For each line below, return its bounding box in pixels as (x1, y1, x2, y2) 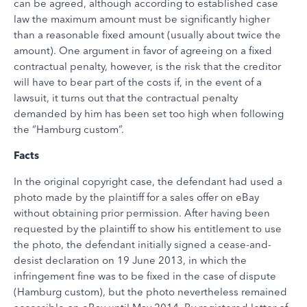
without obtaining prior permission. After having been (14, 206, 270, 219)
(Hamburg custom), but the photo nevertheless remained (14, 285, 287, 298)
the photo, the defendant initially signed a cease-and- (14, 238, 271, 251)
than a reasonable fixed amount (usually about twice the (14, 28, 281, 41)
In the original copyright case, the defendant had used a (14, 175, 282, 188)
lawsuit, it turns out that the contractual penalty (14, 91, 238, 104)
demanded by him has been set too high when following (14, 107, 284, 120)
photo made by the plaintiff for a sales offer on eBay (14, 191, 259, 204)
